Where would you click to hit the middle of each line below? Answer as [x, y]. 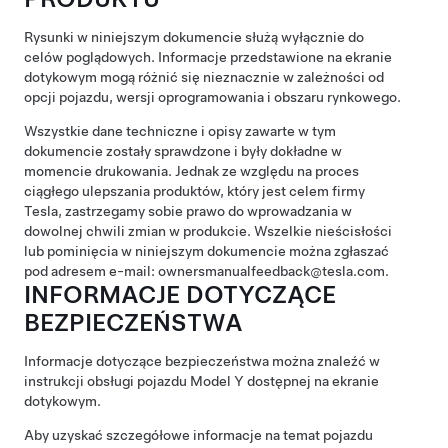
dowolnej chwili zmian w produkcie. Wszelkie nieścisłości [208, 231]
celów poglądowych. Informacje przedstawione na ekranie [208, 57]
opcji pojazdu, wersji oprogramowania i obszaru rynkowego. [212, 97]
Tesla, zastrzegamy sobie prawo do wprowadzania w [188, 211]
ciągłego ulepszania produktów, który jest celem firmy [194, 191]
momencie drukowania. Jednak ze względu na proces [191, 171]
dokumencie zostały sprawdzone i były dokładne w [183, 151]
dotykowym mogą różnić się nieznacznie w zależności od [204, 77]
